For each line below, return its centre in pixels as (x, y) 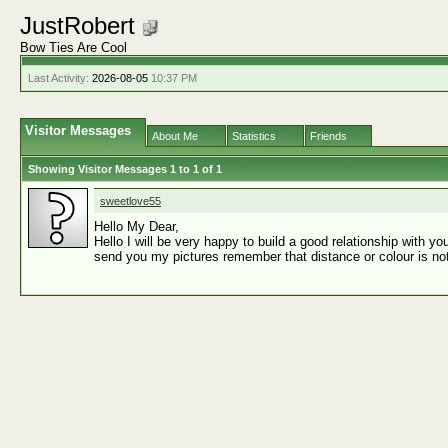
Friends (328, 136)
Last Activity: (58, 78)
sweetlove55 (130, 201)
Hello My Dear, (136, 226)
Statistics (254, 136)
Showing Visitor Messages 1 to (110, 169)
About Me (175, 136)
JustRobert (81, 25)
